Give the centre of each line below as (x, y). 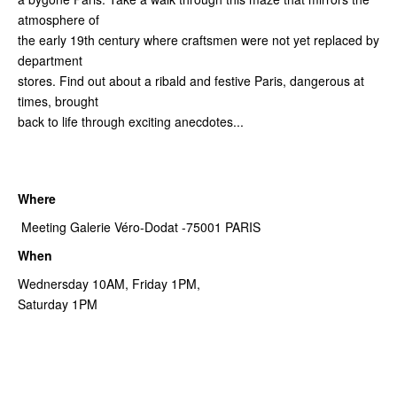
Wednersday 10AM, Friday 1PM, (109, 283)
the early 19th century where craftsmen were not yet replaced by (198, 39)
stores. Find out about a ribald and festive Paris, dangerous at (191, 80)
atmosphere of (58, 19)
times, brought (58, 101)
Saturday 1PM (58, 304)
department (50, 60)
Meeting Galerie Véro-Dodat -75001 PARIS (139, 226)
